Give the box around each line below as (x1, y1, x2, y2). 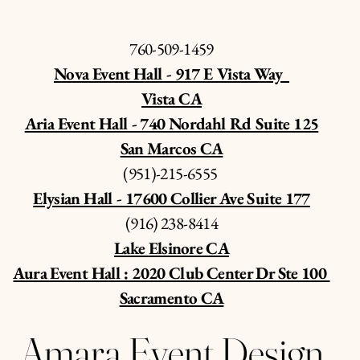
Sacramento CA (119, 287, 224, 309)
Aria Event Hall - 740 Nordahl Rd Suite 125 (24, 112, 319, 134)
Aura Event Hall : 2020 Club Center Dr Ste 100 (13, 262, 330, 284)
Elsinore (148, 237, 202, 259)
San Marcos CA (120, 137, 223, 159)
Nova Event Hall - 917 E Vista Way (54, 63, 289, 84)
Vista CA (141, 88, 202, 109)
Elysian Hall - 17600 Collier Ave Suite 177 (33, 187, 310, 209)
